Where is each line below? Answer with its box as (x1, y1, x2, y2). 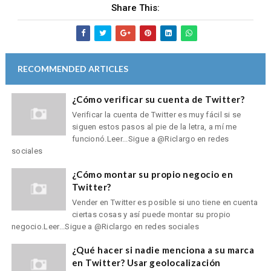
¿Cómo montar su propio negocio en (71, 168, 233, 180)
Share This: (111, 2, 160, 14)
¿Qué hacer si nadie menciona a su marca (71, 244, 255, 255)
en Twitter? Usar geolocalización (71, 256, 221, 268)
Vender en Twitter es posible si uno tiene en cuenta (71, 197, 258, 207)
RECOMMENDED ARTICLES (17, 64, 128, 74)
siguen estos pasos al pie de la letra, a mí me (71, 122, 237, 131)
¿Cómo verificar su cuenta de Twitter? (71, 93, 245, 105)
